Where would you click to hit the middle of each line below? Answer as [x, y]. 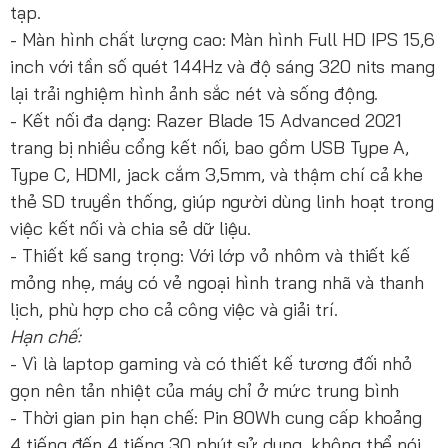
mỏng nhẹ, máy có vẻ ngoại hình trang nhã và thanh [217, 282]
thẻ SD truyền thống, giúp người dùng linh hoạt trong [222, 201]
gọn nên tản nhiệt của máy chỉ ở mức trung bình [205, 390]
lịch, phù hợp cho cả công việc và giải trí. [174, 309]
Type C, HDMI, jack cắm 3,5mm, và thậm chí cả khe [217, 174]
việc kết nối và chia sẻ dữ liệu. [131, 228]
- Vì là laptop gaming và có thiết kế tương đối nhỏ [211, 363]
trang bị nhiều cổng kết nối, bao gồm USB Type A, [210, 147]
